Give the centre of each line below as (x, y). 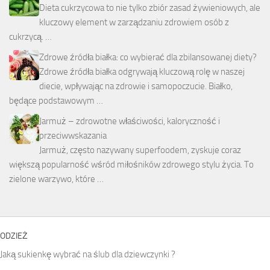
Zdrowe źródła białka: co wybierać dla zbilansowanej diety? (148, 58)
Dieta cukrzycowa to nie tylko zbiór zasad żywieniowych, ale (150, 8)
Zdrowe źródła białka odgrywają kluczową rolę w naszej (142, 72)
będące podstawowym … (56, 101)
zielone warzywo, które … (56, 179)
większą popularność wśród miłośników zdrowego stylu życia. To (131, 165)
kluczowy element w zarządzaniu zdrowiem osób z (134, 23)
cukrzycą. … (30, 37)
